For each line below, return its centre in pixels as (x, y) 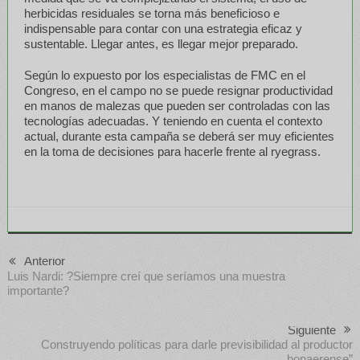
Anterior (44, 260)
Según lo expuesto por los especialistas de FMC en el (164, 75)
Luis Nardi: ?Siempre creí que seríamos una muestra (146, 276)
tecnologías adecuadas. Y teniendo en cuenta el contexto (173, 121)
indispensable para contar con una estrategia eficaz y (163, 28)
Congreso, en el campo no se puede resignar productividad (178, 90)
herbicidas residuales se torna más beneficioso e (151, 13)
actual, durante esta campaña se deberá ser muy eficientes (179, 136)
